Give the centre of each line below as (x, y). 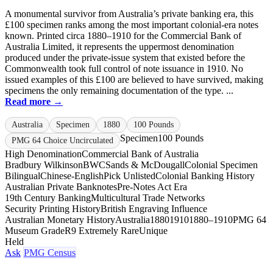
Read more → (34, 101)
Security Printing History (53, 208)
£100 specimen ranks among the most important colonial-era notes (132, 24)
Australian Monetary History (60, 219)
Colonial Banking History (205, 175)
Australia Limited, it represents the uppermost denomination (119, 46)
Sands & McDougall (145, 165)
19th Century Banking (48, 197)
